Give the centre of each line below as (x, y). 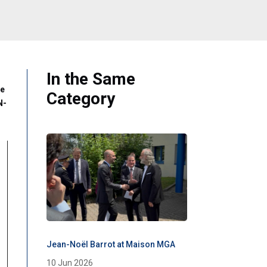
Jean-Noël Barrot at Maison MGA (111, 245)
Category (80, 99)
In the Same (91, 79)
